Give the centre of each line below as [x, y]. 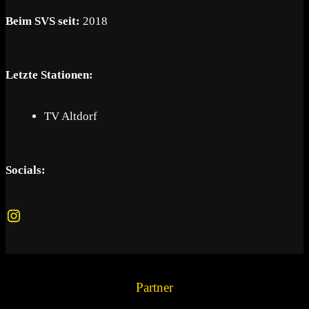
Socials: [26, 170]
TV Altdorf [71, 116]
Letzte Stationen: [49, 75]
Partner [154, 288]
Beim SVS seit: [43, 21]
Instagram [38, 215]
